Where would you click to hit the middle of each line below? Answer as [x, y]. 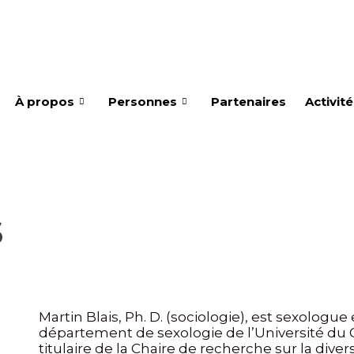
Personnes [142, 101]
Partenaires [248, 101]
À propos [44, 101]
